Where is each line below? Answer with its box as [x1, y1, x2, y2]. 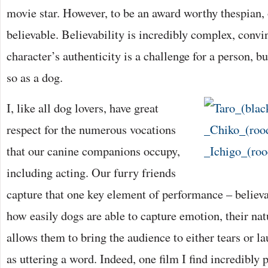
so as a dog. [7, 69, 63, 86]
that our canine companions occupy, [7, 142, 180, 159]
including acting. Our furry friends [7, 164, 176, 181]
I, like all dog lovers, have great [7, 99, 159, 116]
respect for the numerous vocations [7, 121, 176, 138]
